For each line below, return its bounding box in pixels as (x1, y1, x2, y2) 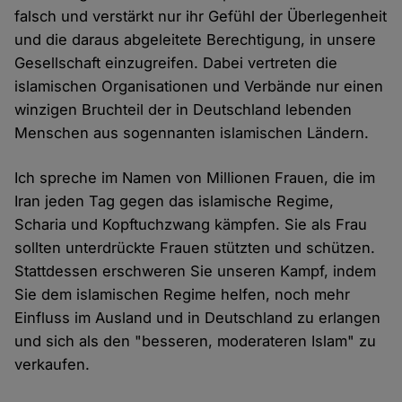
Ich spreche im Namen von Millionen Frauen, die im (14, 169, 376, 188)
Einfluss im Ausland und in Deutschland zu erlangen (14, 309, 381, 328)
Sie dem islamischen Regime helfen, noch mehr (14, 285, 351, 304)
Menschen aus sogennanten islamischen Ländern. (14, 124, 370, 143)
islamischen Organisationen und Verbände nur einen (14, 77, 384, 96)
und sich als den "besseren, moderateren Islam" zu (14, 332, 377, 351)
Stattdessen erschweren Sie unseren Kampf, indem (14, 262, 377, 281)
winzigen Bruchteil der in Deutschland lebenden (14, 100, 353, 119)
